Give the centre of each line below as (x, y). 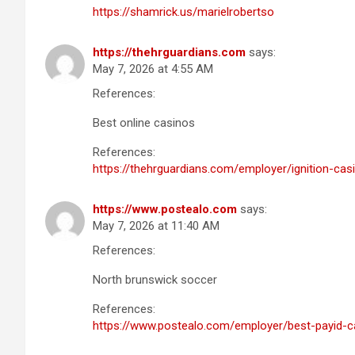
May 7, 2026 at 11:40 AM (156, 225)
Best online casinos (144, 122)
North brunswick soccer (155, 279)
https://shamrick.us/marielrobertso (183, 11)
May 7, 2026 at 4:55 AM (153, 69)
